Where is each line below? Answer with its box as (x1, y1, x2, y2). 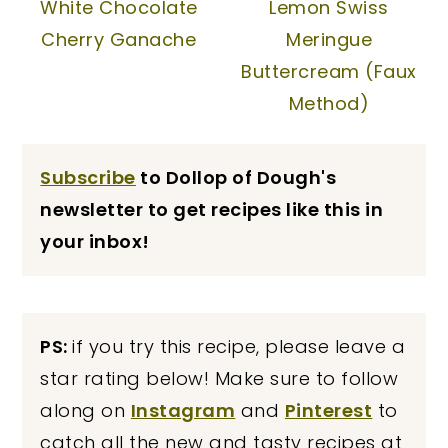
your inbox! (40, 229, 150, 255)
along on (40, 398, 131, 424)
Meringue (286, 27, 373, 53)
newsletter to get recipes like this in (40, 197, 384, 223)
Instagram (130, 398, 236, 424)
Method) (288, 91, 370, 117)
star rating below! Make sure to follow (40, 366, 399, 392)
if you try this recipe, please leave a (72, 334, 406, 360)
